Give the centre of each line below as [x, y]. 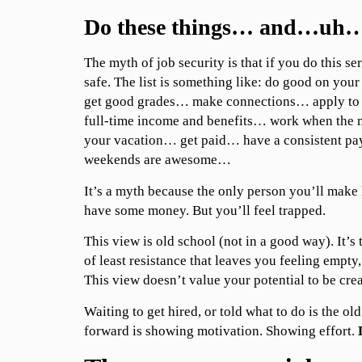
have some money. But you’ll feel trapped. [204, 210]
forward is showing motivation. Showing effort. [221, 330]
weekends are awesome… [157, 160]
